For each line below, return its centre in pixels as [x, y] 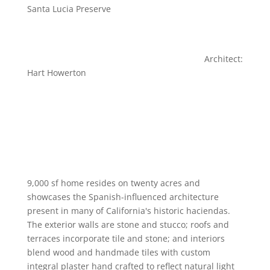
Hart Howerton [56, 72]
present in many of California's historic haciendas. [128, 210]
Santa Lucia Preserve [69, 8]
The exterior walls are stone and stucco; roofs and [128, 224]
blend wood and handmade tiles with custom [118, 252]
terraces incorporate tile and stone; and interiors [126, 238]
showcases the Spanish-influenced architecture [123, 196]
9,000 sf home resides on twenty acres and [113, 183]
